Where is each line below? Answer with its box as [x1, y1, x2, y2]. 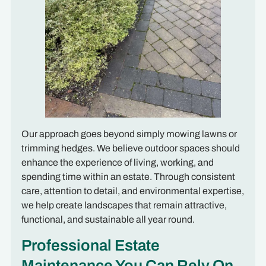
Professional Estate [21, 237, 160, 254]
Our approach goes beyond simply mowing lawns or [21, 128, 237, 139]
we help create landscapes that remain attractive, [21, 199, 227, 210]
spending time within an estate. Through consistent [21, 171, 235, 182]
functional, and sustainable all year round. [21, 214, 195, 224]
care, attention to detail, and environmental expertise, [21, 185, 244, 196]
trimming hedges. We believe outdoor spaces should [21, 142, 240, 153]
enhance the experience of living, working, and [21, 157, 214, 167]
